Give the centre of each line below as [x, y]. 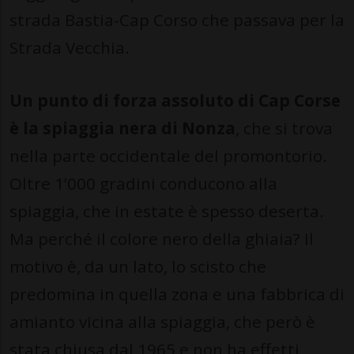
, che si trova [284, 128]
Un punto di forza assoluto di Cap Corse [175, 101]
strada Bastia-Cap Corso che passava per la [177, 20]
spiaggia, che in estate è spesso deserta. [167, 211]
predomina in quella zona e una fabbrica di [177, 294]
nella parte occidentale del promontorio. [168, 156]
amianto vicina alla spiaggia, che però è [162, 322]
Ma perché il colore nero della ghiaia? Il [162, 239]
